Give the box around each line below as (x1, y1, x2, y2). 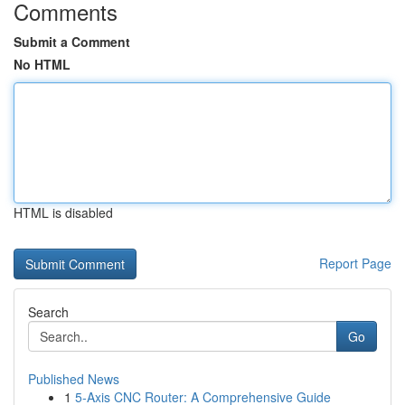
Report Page (319, 254, 391, 272)
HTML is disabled (14, 203, 113, 221)
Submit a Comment (14, 33, 130, 51)
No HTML (14, 55, 71, 73)
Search (28, 303, 69, 321)
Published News (28, 370, 119, 388)
